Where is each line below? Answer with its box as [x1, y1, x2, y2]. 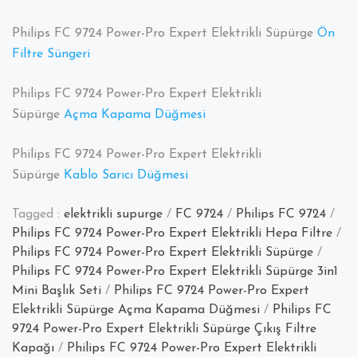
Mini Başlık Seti [12, 284, 101, 298]
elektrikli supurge [64, 208, 163, 222]
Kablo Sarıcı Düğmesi [64, 169, 188, 182]
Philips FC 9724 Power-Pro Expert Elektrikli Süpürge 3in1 [12, 265, 338, 279]
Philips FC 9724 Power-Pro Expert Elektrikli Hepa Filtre [12, 227, 332, 241]
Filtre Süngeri [12, 48, 90, 61]
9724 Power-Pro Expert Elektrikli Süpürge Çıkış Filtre [12, 323, 316, 336]
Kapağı [12, 342, 54, 355]
